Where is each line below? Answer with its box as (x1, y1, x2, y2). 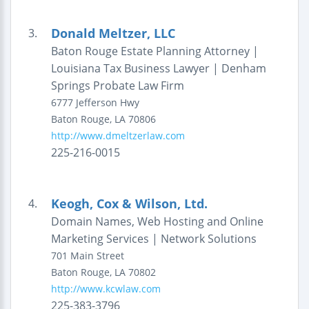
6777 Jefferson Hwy (50, 96, 139, 109)
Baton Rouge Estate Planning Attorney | (50, 43, 259, 59)
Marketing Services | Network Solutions (50, 231, 257, 246)
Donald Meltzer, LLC (50, 25, 175, 41)
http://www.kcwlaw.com (50, 282, 161, 295)
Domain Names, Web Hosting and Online (50, 214, 263, 229)
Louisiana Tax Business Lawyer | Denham (50, 61, 266, 76)
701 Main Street (50, 249, 124, 262)
